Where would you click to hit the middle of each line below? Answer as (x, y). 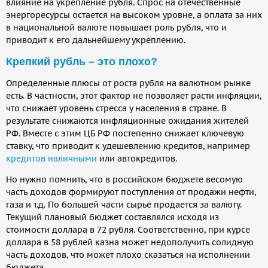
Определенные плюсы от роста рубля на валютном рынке (128, 83)
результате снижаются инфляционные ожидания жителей (127, 121)
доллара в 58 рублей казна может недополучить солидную (130, 242)
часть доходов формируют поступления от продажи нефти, (131, 192)
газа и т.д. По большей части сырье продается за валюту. (124, 204)
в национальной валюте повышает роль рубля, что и (116, 27)
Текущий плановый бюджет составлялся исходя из (112, 217)
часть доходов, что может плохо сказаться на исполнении (128, 255)
